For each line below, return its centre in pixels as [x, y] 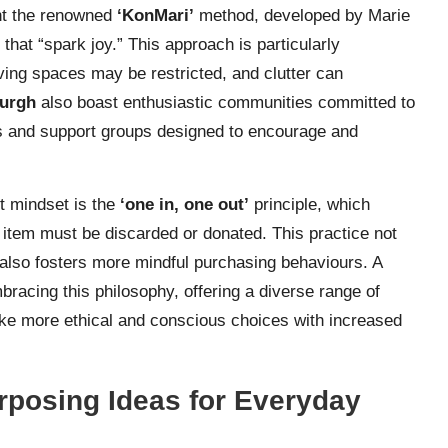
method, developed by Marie [302, 15]
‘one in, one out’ [184, 204]
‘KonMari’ [155, 15]
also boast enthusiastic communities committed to [225, 102]
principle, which [309, 204]
